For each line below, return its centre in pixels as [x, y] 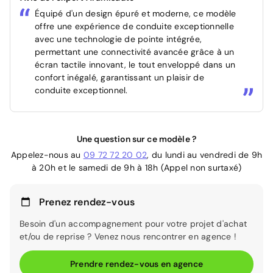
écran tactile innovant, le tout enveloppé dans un [135, 64]
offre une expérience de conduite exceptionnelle [134, 26]
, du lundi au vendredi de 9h [205, 154]
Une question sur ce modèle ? [136, 139]
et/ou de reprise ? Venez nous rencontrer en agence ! [128, 236]
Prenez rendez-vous [87, 202]
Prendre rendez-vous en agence [136, 264]
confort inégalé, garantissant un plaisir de [119, 77]
